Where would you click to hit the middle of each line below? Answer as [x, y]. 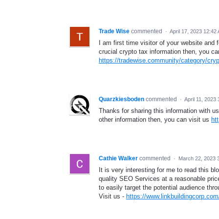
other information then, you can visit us [155, 120]
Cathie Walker [118, 159]
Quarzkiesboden [121, 99]
